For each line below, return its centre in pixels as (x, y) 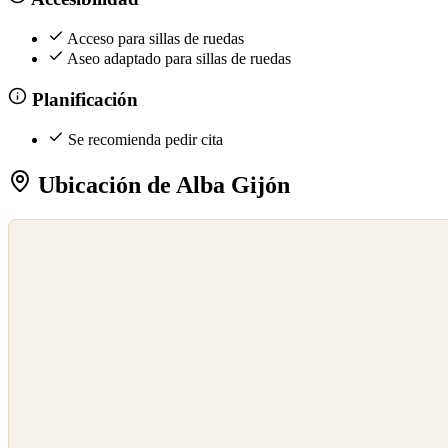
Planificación (82, 99)
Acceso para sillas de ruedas (155, 39)
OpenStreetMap (52, 251)
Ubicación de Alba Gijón (161, 185)
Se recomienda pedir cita (145, 140)
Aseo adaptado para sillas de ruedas (179, 59)
